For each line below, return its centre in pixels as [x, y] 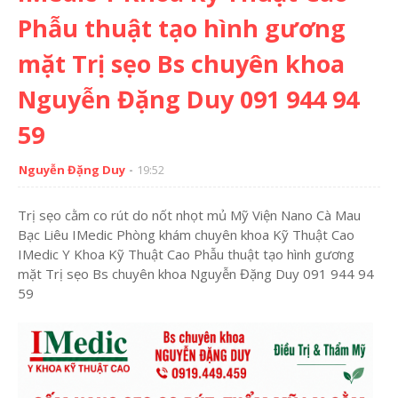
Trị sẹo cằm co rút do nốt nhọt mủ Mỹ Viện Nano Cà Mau [189, 215]
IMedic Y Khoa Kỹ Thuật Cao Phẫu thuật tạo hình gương [186, 254]
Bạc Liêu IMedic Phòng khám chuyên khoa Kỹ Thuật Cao [186, 235]
